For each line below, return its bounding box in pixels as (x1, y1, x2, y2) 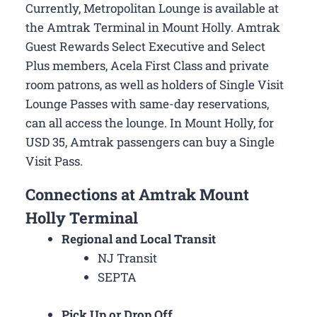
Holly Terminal (25, 207, 138, 229)
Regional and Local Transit (62, 231, 219, 248)
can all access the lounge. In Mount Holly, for (25, 115, 274, 132)
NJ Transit (98, 250, 157, 267)
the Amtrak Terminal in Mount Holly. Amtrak (25, 19, 280, 36)
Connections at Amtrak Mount (25, 184, 249, 205)
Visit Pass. (25, 153, 83, 170)
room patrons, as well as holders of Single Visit (25, 76, 284, 93)
